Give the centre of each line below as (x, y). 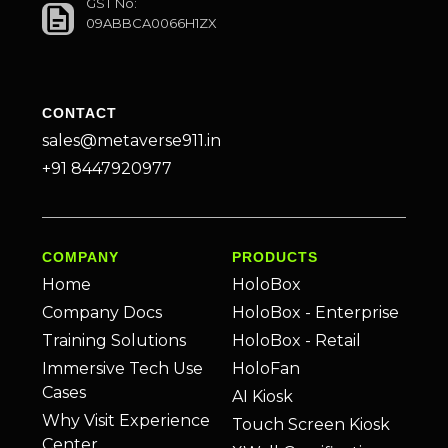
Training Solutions (114, 341)
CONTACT (79, 112)
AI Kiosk (262, 397)
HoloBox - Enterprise (315, 313)
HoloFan (266, 369)
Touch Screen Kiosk (311, 425)
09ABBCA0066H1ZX (151, 22)
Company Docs (102, 313)
